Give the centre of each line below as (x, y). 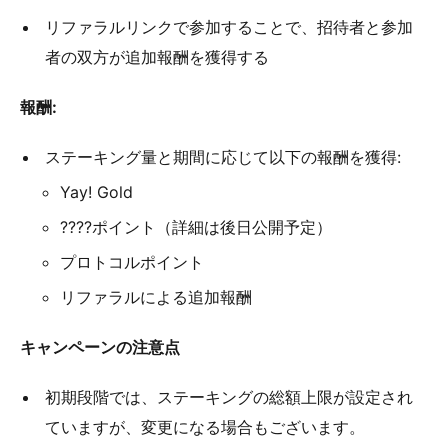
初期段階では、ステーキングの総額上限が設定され (229, 397)
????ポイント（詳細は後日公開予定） (196, 227)
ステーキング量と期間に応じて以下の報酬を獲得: (223, 157)
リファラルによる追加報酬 (156, 297)
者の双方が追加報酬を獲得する (157, 57)
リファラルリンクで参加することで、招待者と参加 (229, 27)
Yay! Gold (96, 192)
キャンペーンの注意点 (100, 347)
